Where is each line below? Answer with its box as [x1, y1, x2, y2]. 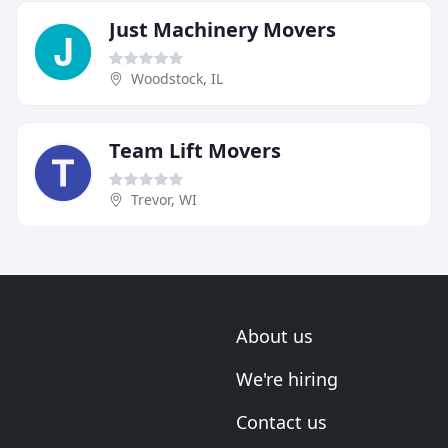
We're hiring [236, 367, 338, 392]
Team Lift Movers [109, 137, 281, 165]
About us [236, 324, 313, 349]
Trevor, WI [131, 190, 197, 210]
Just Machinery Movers [109, 16, 336, 44]
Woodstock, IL [131, 69, 223, 89]
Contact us [236, 410, 327, 435]
